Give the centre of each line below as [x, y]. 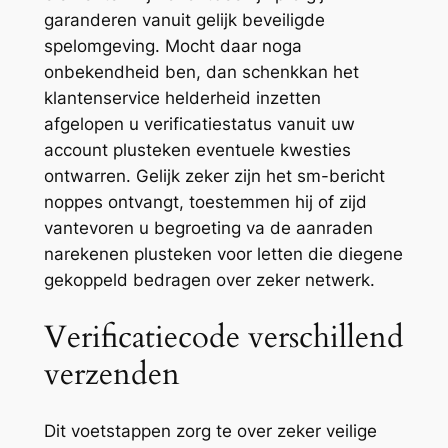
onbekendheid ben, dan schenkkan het [201, 71]
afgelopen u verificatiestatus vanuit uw [199, 123]
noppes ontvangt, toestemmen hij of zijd [205, 201]
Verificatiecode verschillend [223, 336]
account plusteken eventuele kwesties [197, 149]
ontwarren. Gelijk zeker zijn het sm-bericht [214, 175]
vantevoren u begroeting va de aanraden [208, 227]
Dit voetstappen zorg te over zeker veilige [210, 431]
